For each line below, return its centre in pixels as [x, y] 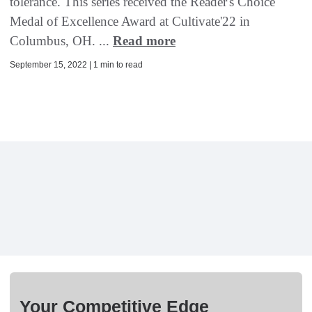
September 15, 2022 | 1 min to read [76, 65]
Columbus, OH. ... [61, 41]
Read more [144, 41]
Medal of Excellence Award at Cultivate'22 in [130, 22]
